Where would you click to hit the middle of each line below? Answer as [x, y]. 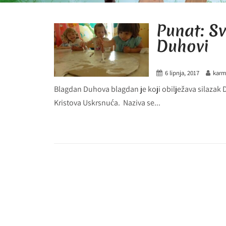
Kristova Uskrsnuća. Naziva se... [107, 103]
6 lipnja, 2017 [182, 73]
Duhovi [183, 46]
